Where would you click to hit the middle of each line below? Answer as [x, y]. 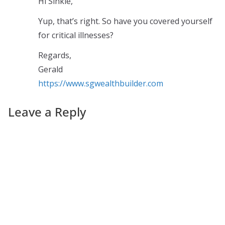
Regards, [55, 55]
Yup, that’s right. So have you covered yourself [125, 21]
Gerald [50, 69]
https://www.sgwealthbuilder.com [101, 83]
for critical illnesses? [76, 35]
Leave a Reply [47, 111]
